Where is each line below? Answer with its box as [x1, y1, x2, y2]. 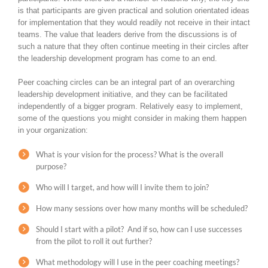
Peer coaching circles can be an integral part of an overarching [18, 78, 234, 87]
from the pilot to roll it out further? [36, 236, 152, 246]
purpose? [36, 162, 66, 172]
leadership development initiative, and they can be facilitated [18, 90, 227, 99]
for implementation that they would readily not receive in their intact [18, 18, 250, 28]
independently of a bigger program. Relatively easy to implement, [18, 102, 243, 111]
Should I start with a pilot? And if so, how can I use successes [36, 224, 242, 234]
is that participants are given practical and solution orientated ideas [18, 6, 249, 16]
